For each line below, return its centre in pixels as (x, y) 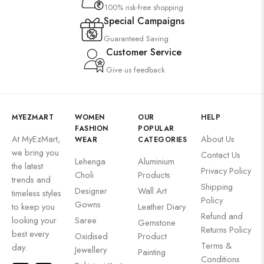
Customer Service (144, 52)
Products (154, 175)
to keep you (33, 207)
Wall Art (152, 191)
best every (30, 234)
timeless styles (37, 193)
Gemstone (157, 222)
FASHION (92, 128)
